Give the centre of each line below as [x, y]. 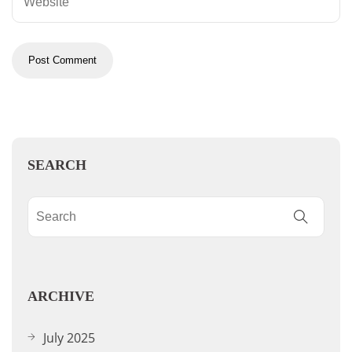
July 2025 [69, 337]
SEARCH [57, 165]
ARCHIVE [61, 296]
